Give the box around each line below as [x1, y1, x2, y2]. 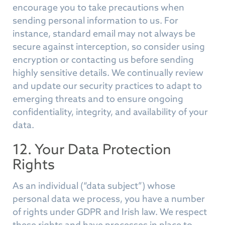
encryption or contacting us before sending [13, 54, 194, 65]
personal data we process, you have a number [13, 193, 205, 204]
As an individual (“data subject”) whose [13, 180, 175, 191]
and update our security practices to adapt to [13, 80, 202, 91]
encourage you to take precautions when [13, 2, 184, 13]
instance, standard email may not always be [13, 28, 195, 39]
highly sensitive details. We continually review [13, 67, 203, 78]
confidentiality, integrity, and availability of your [13, 106, 208, 118]
